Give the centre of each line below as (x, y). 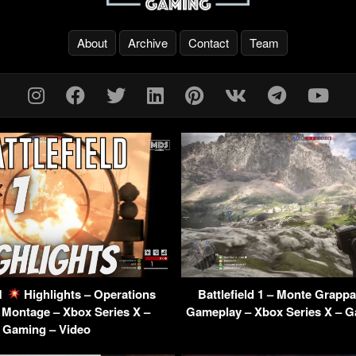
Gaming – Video (46, 329)
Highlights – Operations (88, 294)
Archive (148, 43)
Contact (209, 43)
